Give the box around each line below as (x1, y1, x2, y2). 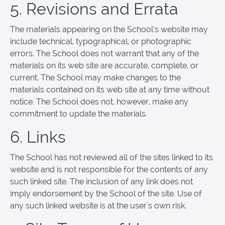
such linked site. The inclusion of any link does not (10, 176, 193, 186)
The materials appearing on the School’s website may (10, 24, 208, 34)
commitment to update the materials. (10, 108, 147, 119)
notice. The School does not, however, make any (10, 96, 188, 106)
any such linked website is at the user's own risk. (10, 200, 186, 210)
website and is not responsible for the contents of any (10, 164, 208, 174)
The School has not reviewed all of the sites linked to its (10, 152, 213, 162)
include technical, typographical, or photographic (10, 36, 191, 46)
